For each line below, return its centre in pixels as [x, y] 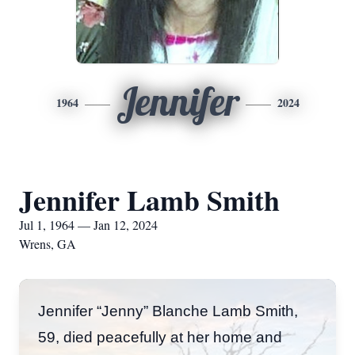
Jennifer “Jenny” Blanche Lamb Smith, [168, 311]
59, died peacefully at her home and [160, 337]
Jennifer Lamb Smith [149, 200]
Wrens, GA [48, 244]
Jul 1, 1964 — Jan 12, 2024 [88, 225]
